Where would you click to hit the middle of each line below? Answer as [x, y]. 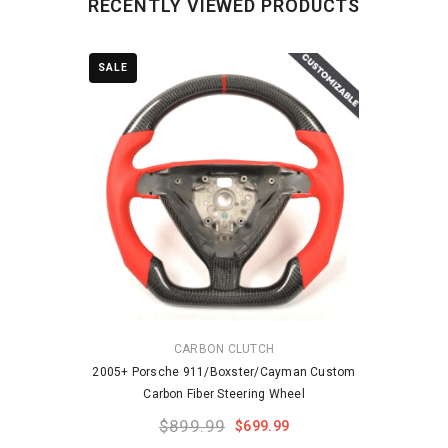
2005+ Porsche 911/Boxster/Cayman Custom [224, 371]
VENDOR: [114, 347]
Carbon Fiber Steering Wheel [224, 393]
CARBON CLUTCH [224, 348]
